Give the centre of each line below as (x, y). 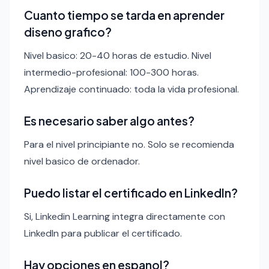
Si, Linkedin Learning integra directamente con (125, 217)
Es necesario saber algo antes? (109, 121)
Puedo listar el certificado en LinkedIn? (131, 193)
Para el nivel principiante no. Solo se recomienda (129, 145)
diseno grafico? (68, 32)
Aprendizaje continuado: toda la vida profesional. (131, 89)
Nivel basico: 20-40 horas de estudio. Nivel (118, 56)
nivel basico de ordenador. (82, 162)
